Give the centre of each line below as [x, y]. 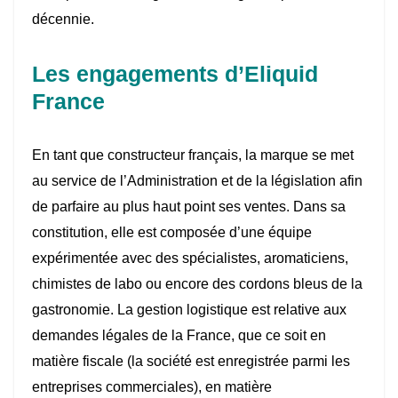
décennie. [63, 20]
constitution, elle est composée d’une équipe [172, 233]
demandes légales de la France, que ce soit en [179, 336]
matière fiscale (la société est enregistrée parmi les [191, 362]
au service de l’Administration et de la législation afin [197, 181]
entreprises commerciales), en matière [152, 387]
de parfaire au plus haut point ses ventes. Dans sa [189, 207]
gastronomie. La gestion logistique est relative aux [189, 310]
